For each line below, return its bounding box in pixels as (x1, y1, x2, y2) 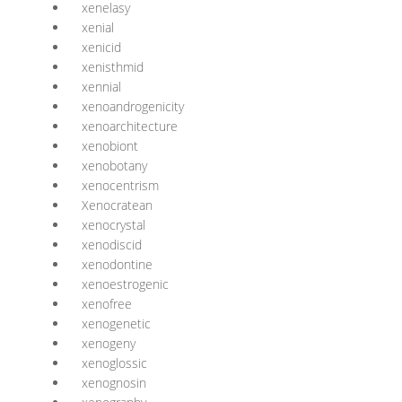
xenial (82, 19, 114, 36)
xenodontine (82, 256, 153, 273)
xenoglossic (82, 354, 147, 371)
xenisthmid (82, 58, 144, 75)
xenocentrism (82, 177, 159, 194)
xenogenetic (82, 315, 151, 332)
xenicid (82, 39, 121, 56)
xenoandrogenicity (82, 98, 184, 115)
